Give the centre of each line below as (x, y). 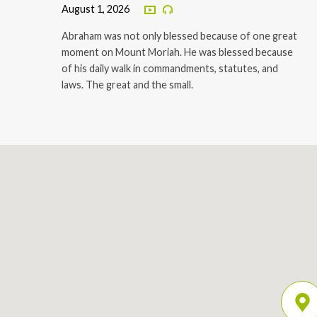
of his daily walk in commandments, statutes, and (170, 69)
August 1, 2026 (96, 9)
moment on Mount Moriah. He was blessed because (177, 52)
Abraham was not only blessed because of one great (179, 36)
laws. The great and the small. (127, 85)
